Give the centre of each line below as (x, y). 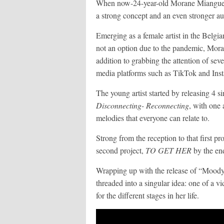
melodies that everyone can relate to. (153, 118)
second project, (121, 150)
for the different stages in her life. (147, 195)
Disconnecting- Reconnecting (142, 105)
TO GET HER (168, 150)
